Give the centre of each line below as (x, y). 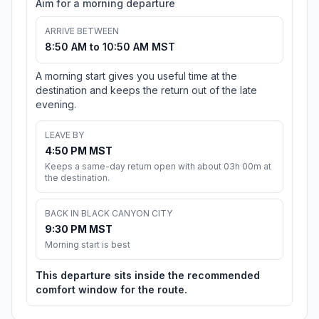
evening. (56, 105)
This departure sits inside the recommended (148, 276)
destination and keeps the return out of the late (146, 90)
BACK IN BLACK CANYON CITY (109, 214)
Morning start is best (88, 245)
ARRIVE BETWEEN (82, 31)
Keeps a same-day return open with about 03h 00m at (158, 167)
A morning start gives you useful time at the (136, 76)
